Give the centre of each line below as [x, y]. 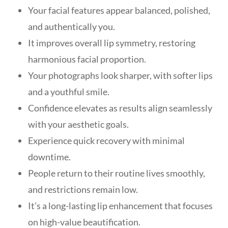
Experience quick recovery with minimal [106, 140]
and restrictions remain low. [84, 189]
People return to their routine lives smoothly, [117, 173]
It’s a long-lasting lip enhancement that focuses [120, 205]
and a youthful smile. [69, 91]
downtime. [49, 156]
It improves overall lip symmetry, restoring [112, 42]
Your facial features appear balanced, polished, [119, 10]
